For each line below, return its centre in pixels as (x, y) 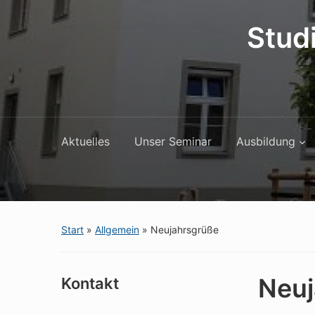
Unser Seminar (173, 141)
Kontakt (90, 283)
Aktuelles (85, 141)
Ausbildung (266, 141)
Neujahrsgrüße (185, 230)
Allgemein (117, 230)
